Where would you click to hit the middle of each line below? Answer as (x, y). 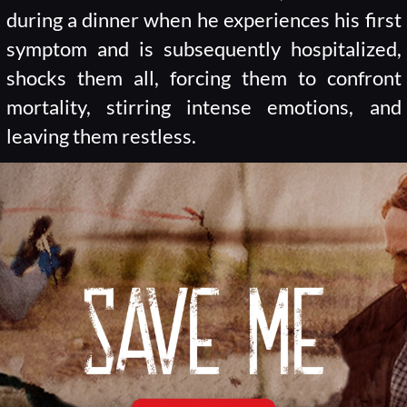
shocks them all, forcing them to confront (203, 79)
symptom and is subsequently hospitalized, (203, 50)
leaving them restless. (101, 137)
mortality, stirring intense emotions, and (203, 108)
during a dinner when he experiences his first (203, 20)
